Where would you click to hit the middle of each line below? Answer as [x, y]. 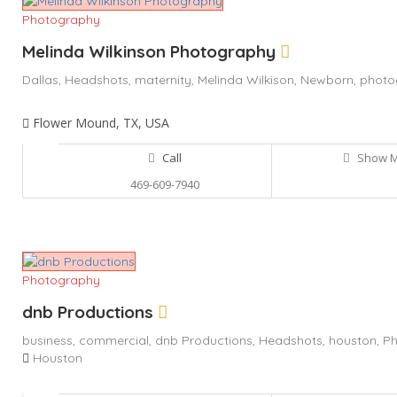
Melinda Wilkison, [249, 79]
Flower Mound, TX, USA [99, 122]
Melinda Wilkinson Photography [151, 51]
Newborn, [330, 79]
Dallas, [43, 79]
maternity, [166, 79]
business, [51, 341]
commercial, [117, 341]
